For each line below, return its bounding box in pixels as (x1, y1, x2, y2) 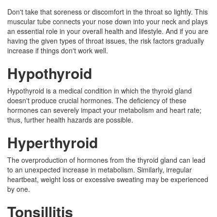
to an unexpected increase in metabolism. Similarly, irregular (7, 165, 192, 174)
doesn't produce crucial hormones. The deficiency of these (7, 95, 186, 105)
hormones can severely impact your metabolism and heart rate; (7, 105, 201, 115)
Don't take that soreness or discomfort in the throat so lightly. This (7, 7, 208, 16)
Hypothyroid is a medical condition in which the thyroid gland (7, 86, 192, 95)
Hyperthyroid (7, 132, 98, 153)
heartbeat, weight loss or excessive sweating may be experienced (7, 174, 208, 184)
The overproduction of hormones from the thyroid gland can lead (7, 155, 205, 165)
